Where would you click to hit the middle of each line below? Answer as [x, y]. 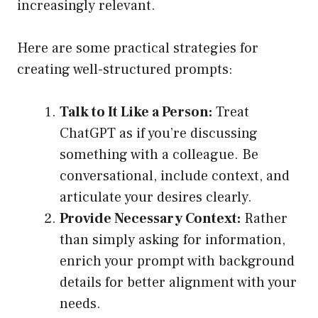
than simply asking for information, [172, 240]
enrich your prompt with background [177, 262]
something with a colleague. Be [159, 155]
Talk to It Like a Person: [136, 113]
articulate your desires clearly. [156, 198]
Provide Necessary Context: [150, 219]
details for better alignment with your [178, 283]
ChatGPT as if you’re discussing [159, 134]
